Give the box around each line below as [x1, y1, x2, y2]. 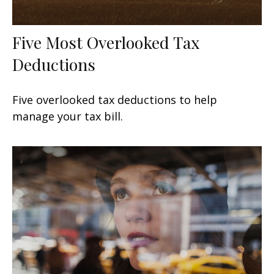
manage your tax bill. [12, 108, 123, 124]
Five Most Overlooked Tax [12, 31, 199, 53]
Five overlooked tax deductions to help [12, 92, 217, 107]
